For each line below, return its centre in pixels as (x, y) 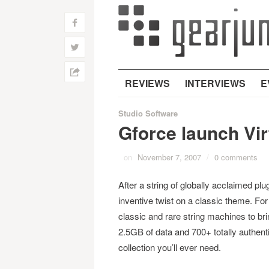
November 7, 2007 (169, 157)
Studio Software (148, 113)
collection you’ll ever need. (169, 247)
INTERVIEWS (215, 83)
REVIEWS (147, 83)
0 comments (236, 157)
